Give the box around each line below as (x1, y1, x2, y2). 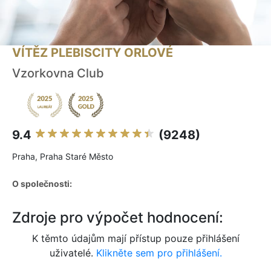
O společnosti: (12, 178, 72, 189)
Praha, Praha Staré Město (12, 151, 113, 162)
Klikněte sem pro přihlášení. (96, 247, 222, 260)
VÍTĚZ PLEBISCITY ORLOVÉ (12, 45, 173, 60)
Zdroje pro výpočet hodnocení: (12, 209, 223, 227)
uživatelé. (49, 247, 96, 260)
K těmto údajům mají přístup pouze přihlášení (31, 232, 240, 245)
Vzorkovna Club (12, 66, 104, 81)
